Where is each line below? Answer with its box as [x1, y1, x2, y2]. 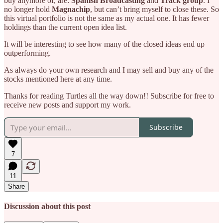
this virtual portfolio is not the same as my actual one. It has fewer [4, 13, 209, 22]
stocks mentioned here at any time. [4, 74, 112, 83]
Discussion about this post [4, 202, 91, 211]
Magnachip [52, 4, 90, 13]
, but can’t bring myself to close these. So [90, 4, 219, 13]
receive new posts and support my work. [4, 100, 131, 109]
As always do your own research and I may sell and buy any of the [4, 65, 214, 74]
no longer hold [4, 4, 52, 13]
